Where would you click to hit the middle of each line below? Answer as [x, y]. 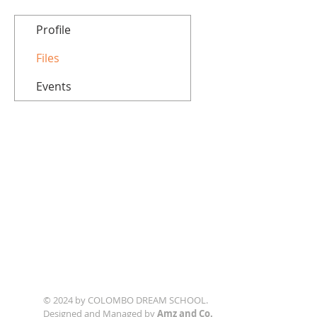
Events [54, 86]
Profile [53, 30]
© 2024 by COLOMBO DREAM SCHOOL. [126, 300]
